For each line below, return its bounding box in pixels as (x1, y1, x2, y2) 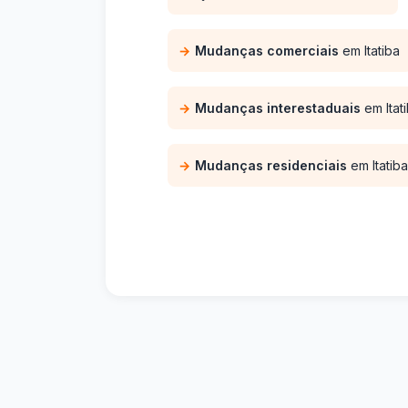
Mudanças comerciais (195, 42, 339, 58)
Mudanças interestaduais (195, 99, 361, 116)
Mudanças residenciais (195, 157, 347, 173)
